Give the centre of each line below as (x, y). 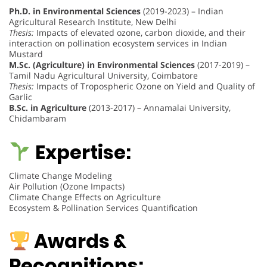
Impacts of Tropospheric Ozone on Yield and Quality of (145, 86)
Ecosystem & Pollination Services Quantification (103, 207)
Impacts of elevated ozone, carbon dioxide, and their (140, 33)
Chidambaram (38, 119)
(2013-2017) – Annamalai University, (159, 108)
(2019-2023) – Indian (182, 11)
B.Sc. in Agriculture (48, 108)
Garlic (21, 97)
